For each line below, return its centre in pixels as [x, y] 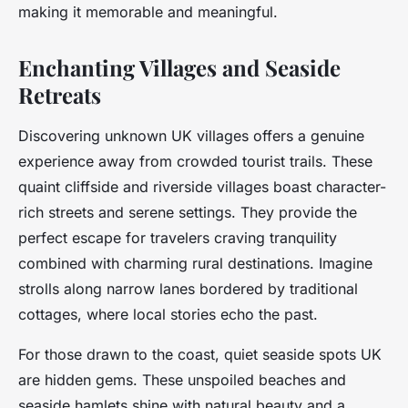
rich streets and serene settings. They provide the [188, 213]
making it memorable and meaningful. [148, 12]
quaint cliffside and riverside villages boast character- [202, 187]
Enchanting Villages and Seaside [179, 68]
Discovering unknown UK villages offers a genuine [191, 136]
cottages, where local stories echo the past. [168, 315]
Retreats [60, 95]
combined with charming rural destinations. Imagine [195, 264]
